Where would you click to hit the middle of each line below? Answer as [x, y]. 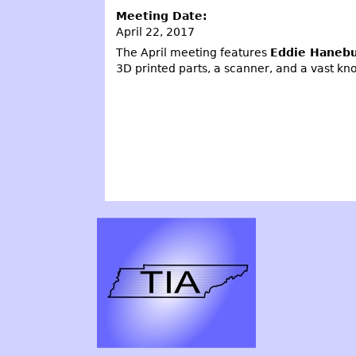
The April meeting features [193, 52]
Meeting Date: [163, 16]
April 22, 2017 [155, 32]
